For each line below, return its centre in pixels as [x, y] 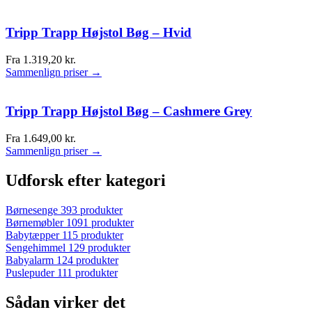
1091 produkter [100, 222]
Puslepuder [30, 272]
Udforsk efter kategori [86, 180]
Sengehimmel [36, 247]
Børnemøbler [34, 222]
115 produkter [93, 235]
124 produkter [87, 260]
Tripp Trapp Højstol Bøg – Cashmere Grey [129, 111]
